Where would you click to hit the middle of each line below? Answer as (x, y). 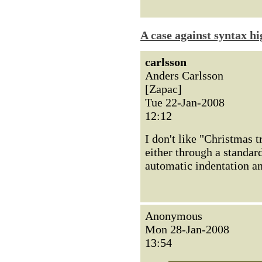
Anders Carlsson (184, 75)
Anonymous (174, 216)
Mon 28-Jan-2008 (187, 229)
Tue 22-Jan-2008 (185, 102)
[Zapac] (163, 89)
